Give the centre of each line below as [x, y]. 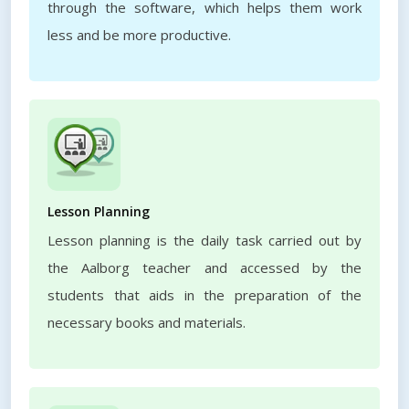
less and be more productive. [139, 35]
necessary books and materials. [147, 322]
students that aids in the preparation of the [204, 295]
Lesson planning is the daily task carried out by [204, 240]
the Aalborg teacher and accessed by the [204, 267]
